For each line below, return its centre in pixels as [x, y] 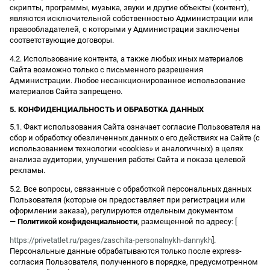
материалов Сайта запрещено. [66, 91]
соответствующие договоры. [62, 40]
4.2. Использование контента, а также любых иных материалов [126, 58]
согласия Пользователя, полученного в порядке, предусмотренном [134, 262]
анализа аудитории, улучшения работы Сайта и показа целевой [128, 159]
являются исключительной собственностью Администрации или [131, 18]
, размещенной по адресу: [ [187, 221]
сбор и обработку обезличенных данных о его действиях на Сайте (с [135, 137]
